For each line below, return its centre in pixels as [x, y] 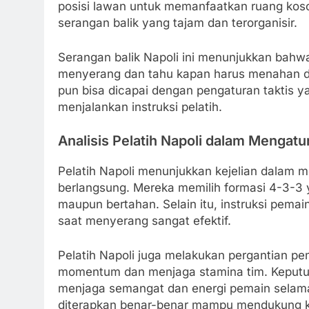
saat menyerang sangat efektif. [144, 221]
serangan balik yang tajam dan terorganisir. [178, 23]
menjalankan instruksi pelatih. [140, 107]
